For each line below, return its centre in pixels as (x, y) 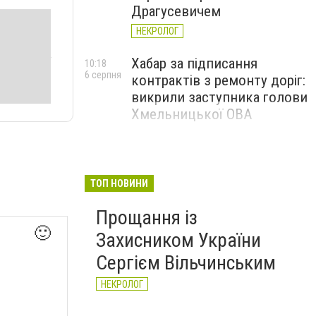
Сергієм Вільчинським (186, 263)
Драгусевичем (176, 11)
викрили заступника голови (219, 97)
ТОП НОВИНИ (119, 183)
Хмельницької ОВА (192, 114)
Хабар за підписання (194, 63)
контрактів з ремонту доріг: (218, 80)
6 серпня (103, 75)
